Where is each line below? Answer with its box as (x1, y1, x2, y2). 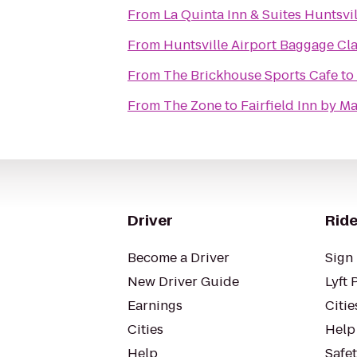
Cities (127, 320, 163, 339)
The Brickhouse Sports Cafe (163, 66, 338, 84)
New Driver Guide (127, 273, 239, 291)
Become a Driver (127, 249, 229, 267)
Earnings (127, 296, 182, 315)
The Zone (163, 96, 222, 115)
